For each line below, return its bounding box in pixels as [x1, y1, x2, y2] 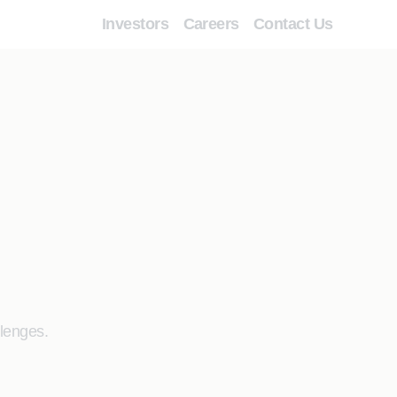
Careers [183, 15, 239, 33]
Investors [102, 15, 169, 33]
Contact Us [253, 15, 333, 33]
